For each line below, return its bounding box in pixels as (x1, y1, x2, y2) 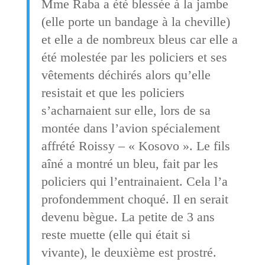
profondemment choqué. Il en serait (41, 191, 228, 206)
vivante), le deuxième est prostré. (41, 244, 216, 260)
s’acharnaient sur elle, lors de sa (41, 102, 211, 118)
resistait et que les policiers (41, 85, 185, 100)
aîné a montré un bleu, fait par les (41, 156, 218, 171)
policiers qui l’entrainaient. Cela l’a (41, 173, 228, 189)
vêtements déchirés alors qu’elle (41, 67, 211, 82)
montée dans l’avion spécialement (41, 120, 220, 135)
